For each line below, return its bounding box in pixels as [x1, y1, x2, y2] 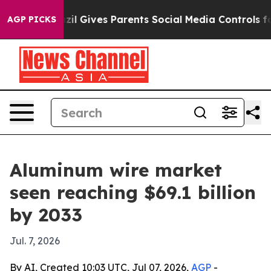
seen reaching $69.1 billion [10, 181, 256, 204]
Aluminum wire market [10, 158, 222, 181]
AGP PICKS [7, 14, 56, 25]
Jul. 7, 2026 [10, 235, 60, 247]
